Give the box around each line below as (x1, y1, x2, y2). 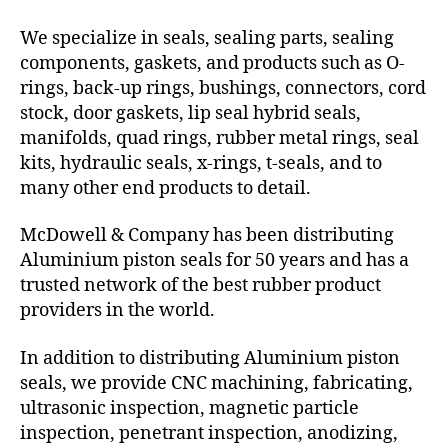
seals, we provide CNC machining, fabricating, (20, 371, 413, 395)
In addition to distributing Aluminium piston (20, 346, 400, 370)
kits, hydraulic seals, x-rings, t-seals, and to (20, 151, 382, 175)
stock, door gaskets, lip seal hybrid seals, (20, 101, 361, 125)
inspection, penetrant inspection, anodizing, (20, 421, 398, 445)
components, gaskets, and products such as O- (20, 51, 405, 75)
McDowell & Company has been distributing (20, 224, 394, 248)
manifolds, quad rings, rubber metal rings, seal (20, 126, 419, 150)
